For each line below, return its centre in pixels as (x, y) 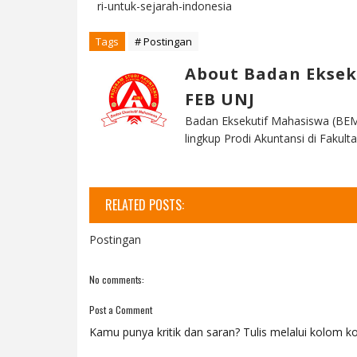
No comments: (117, 279)
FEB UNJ (220, 99)
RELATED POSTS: (145, 205)
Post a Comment (121, 310)
